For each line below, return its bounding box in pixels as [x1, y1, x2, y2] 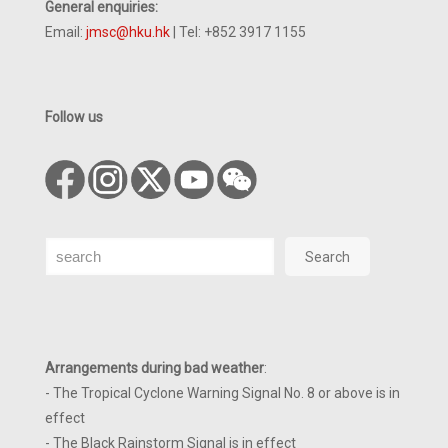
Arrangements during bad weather [45, 360, 264, 376]
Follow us [45, 108, 103, 125]
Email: [45, 23, 86, 40]
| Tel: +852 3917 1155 [170, 23, 306, 40]
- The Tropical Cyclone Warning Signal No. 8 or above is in [45, 385, 400, 401]
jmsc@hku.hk [86, 23, 170, 40]
